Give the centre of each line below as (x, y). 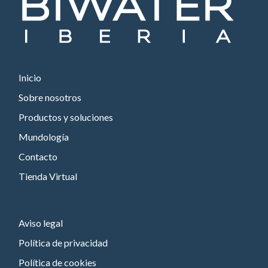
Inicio (30, 78)
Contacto (38, 157)
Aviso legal (41, 223)
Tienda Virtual (48, 176)
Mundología (44, 137)
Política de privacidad (63, 243)
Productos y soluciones (66, 117)
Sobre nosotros (50, 98)
